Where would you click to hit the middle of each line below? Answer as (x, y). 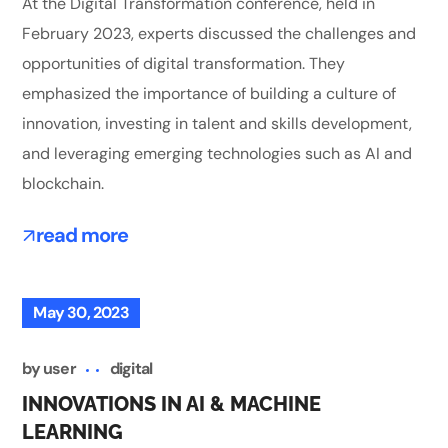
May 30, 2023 (81, 313)
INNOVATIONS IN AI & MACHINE (172, 404)
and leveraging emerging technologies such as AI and (217, 153)
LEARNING (73, 432)
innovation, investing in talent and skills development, (217, 123)
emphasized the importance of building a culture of (209, 93)
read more (81, 234)
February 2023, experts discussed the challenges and (219, 33)
